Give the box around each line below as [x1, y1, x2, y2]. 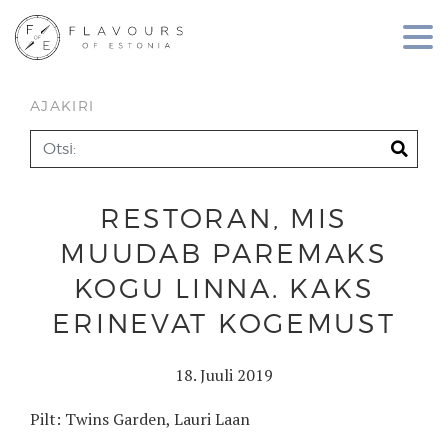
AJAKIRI [30, 97, 95, 116]
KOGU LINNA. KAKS [73, 270, 375, 307]
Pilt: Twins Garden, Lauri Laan [30, 407, 250, 430]
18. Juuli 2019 [175, 363, 273, 386]
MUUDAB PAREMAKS [60, 235, 388, 272]
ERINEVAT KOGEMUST [52, 305, 396, 342]
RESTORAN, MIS [99, 200, 349, 237]
